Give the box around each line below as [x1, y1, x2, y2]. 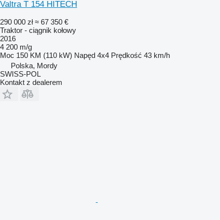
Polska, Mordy [11, 61, 57, 70]
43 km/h [144, 51, 170, 59]
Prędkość [111, 51, 142, 59]
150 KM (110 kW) [16, 51, 72, 59]
